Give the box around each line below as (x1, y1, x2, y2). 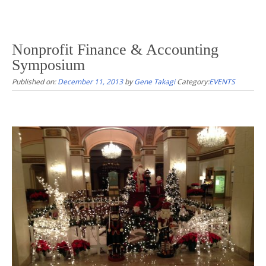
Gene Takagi (134, 76, 175, 86)
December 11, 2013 (58, 76, 123, 86)
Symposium (12, 56, 85, 74)
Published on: (12, 76, 58, 86)
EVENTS (209, 76, 235, 86)
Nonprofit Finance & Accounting (12, 40, 218, 58)
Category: (177, 76, 209, 86)
